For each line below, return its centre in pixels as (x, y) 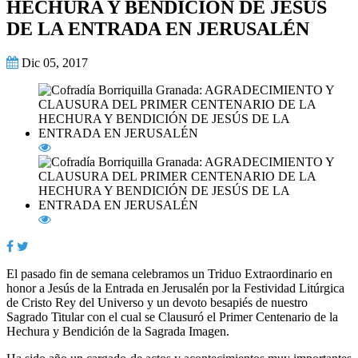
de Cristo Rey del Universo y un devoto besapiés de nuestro (157, 302)
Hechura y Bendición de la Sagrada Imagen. (118, 331)
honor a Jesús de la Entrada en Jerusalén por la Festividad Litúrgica (175, 288)
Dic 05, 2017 (53, 62)
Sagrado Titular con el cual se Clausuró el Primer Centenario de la (172, 316)
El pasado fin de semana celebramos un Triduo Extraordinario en (169, 273)
